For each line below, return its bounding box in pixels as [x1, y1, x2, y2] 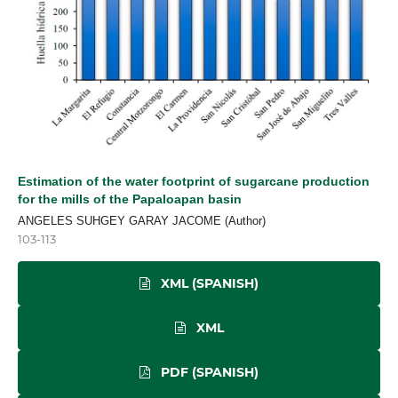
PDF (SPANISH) [157, 364, 259, 381]
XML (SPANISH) [157, 275, 259, 292]
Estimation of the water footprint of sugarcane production [18, 174, 370, 189]
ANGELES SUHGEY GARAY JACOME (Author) [18, 214, 266, 228]
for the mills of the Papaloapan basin [18, 192, 242, 207]
